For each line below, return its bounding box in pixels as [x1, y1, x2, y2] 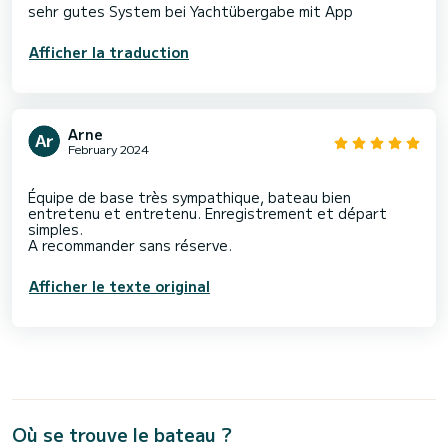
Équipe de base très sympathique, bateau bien [28, 187, 351, 208]
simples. [28, 219, 83, 240]
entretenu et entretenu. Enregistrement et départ [28, 203, 387, 224]
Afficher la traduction [29, 42, 189, 63]
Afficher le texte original [29, 276, 210, 297]
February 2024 [68, 140, 149, 158]
